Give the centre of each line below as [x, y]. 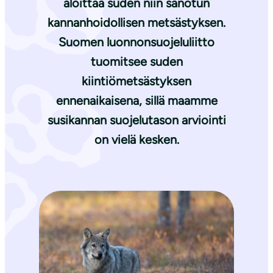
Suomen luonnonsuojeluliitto [136, 42]
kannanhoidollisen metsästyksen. [136, 23]
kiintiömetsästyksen [136, 81]
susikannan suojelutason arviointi [136, 120]
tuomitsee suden [136, 62]
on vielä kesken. [136, 140]
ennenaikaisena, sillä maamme [136, 101]
